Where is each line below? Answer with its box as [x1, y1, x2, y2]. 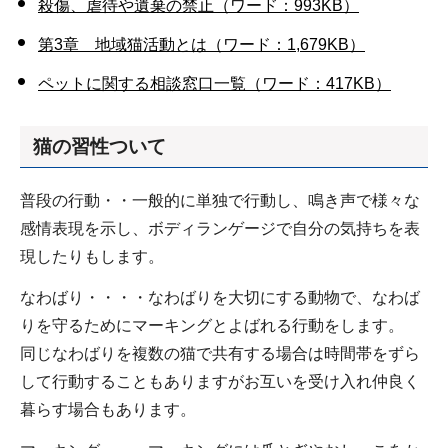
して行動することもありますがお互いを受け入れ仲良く [20, 372, 420, 390]
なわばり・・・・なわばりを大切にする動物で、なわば [20, 288, 420, 306]
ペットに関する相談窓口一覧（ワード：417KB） [38, 74, 391, 92]
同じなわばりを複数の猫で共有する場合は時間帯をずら [20, 344, 420, 362]
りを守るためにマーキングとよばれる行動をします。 [20, 316, 404, 334]
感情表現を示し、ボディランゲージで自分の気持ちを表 [20, 220, 420, 237]
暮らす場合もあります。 [20, 400, 196, 418]
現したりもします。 [20, 248, 164, 265]
